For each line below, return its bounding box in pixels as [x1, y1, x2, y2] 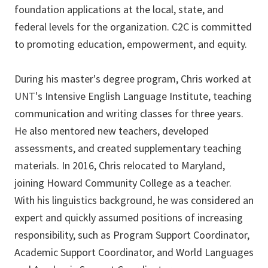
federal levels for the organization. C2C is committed [14, 20, 252, 34]
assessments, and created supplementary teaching [14, 141, 242, 156]
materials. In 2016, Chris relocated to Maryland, [14, 159, 225, 173]
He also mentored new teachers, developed [14, 124, 209, 138]
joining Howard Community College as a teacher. [14, 176, 232, 190]
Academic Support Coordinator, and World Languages [14, 245, 254, 260]
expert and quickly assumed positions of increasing [14, 211, 243, 225]
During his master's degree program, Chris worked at [14, 72, 251, 86]
